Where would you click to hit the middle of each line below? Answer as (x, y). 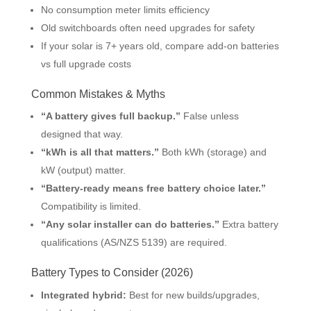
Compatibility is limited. (91, 207)
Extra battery (249, 225)
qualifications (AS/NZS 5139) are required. (134, 243)
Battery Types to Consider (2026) (112, 273)
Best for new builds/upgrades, (193, 295)
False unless (209, 116)
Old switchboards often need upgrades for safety (148, 27)
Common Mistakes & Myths (98, 94)
